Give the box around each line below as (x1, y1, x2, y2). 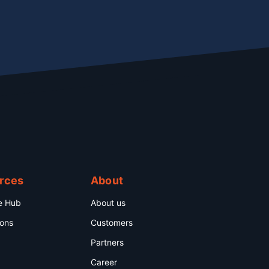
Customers (90, 217, 133, 228)
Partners (90, 237, 124, 247)
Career (90, 257, 117, 267)
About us (90, 198, 125, 208)
